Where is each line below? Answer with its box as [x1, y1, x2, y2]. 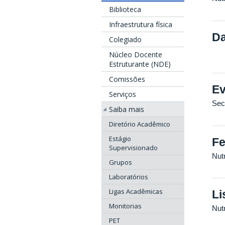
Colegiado [109, 35, 142, 44]
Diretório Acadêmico [109, 120, 170, 129]
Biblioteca [109, 5, 141, 14]
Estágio [109, 134, 131, 143]
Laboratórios [109, 172, 148, 181]
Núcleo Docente [109, 50, 162, 59]
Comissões [109, 74, 145, 84]
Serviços [109, 89, 136, 99]
